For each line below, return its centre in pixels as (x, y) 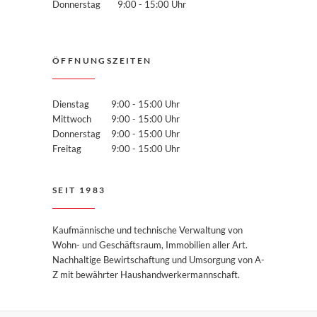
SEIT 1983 (79, 190)
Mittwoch (72, 119)
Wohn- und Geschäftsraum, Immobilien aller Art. (150, 245)
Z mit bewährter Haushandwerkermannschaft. (146, 275)
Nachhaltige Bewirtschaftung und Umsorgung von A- (158, 260)
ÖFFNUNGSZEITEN (102, 60)
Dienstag (71, 104)
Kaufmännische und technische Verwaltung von (148, 230)
